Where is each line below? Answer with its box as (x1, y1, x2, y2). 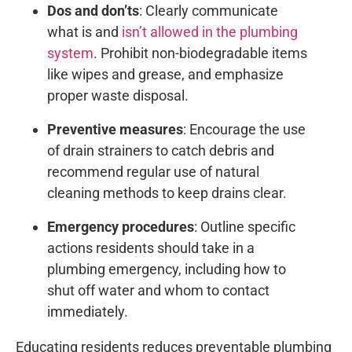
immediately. (47, 303, 128, 321)
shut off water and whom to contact (47, 282, 269, 299)
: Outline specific (194, 218, 295, 236)
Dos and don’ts (47, 2, 139, 20)
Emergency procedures (47, 218, 194, 236)
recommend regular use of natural (47, 163, 259, 181)
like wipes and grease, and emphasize (47, 66, 284, 83)
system (47, 45, 93, 62)
